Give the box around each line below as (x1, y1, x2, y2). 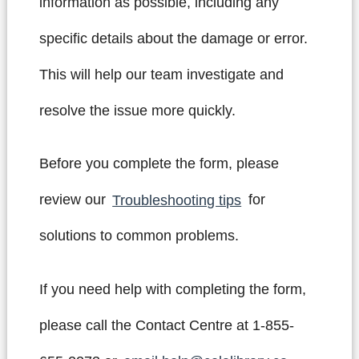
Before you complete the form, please (38, 155, 279, 172)
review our (38, 192, 110, 208)
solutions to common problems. (38, 228, 239, 244)
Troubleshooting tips (112, 192, 242, 208)
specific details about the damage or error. (38, 30, 308, 46)
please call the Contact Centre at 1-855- (38, 317, 294, 333)
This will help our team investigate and (38, 66, 284, 83)
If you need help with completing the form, (38, 280, 306, 297)
